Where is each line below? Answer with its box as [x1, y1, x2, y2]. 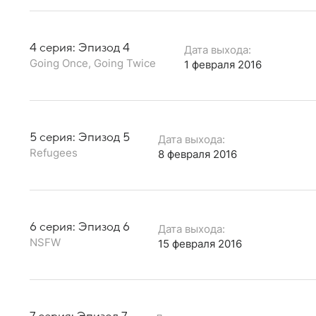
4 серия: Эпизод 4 [30, 41, 130, 54]
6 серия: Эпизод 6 [30, 220, 130, 233]
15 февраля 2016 [158, 236, 242, 250]
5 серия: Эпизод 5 [30, 130, 130, 144]
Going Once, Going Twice [30, 56, 156, 70]
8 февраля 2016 [158, 147, 237, 161]
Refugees [30, 145, 78, 159]
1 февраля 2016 [184, 57, 262, 71]
